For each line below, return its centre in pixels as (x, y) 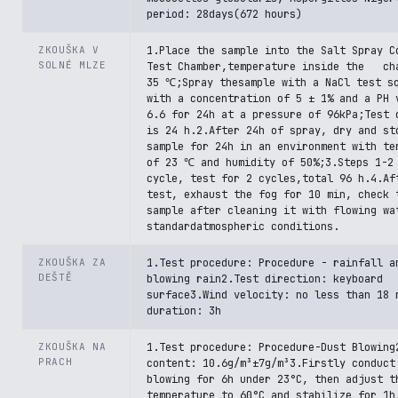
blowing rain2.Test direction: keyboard (265, 279)
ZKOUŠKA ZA (72, 262)
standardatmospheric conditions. (243, 227)
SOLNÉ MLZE (72, 65)
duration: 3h (184, 311)
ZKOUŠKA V (69, 50)
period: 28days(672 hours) (224, 14)
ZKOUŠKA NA (72, 346)
